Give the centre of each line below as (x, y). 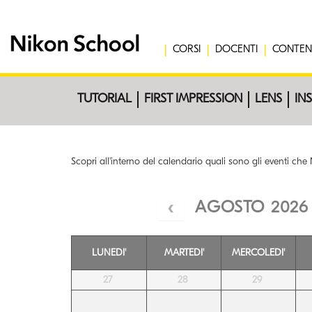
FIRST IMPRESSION (193, 99)
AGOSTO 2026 (252, 207)
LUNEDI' (109, 252)
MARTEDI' (184, 252)
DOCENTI (236, 49)
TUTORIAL (104, 99)
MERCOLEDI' (258, 252)
